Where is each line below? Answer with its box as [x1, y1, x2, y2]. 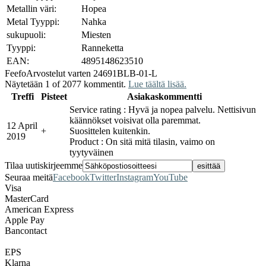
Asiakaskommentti [127, 91, 202, 102]
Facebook [53, 172, 90, 182]
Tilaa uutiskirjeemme [5, 160, 83, 170]
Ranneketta [81, 42, 123, 53]
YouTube [153, 172, 188, 182]
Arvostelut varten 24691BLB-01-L [26, 68, 157, 78]
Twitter [90, 172, 116, 182]
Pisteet [41, 91, 67, 102]
